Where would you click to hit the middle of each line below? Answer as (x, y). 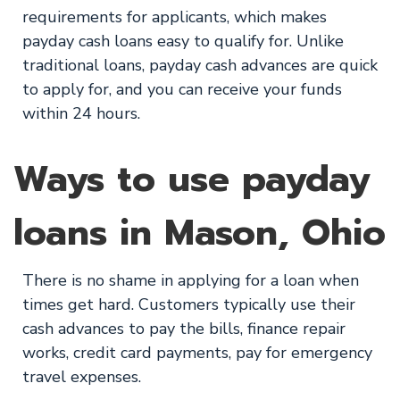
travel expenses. (82, 377)
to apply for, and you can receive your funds (182, 89)
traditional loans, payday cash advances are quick (200, 65)
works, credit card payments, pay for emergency (197, 353)
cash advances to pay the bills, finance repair (184, 329)
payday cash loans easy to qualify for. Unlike (183, 41)
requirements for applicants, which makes (175, 17)
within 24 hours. (81, 113)
